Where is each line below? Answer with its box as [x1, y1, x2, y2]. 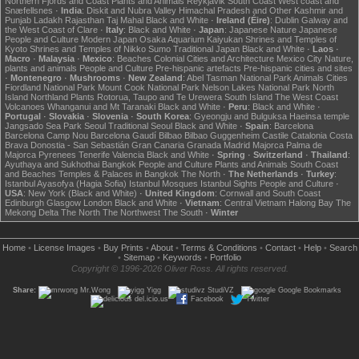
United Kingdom [145, 188, 215, 198]
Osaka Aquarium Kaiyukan [139, 34, 243, 44]
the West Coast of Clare [5, 25, 98, 34]
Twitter [245, 295, 269, 303]
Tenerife [79, 150, 110, 159]
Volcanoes [5, 102, 45, 111]
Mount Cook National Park [98, 83, 200, 92]
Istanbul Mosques [129, 179, 198, 188]
